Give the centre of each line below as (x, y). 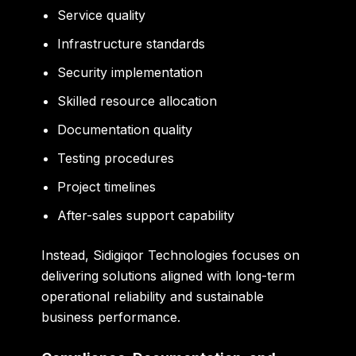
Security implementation (130, 73)
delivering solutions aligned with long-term (168, 276)
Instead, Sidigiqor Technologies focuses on (171, 255)
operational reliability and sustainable (153, 297)
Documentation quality (125, 130)
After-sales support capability (146, 216)
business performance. (111, 317)
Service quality (102, 15)
